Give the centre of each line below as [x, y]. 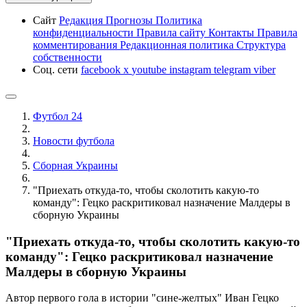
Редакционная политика [178, 45]
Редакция [82, 20]
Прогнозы [131, 20]
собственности [67, 57]
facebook [102, 70]
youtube [150, 70]
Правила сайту [172, 33]
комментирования [76, 45]
